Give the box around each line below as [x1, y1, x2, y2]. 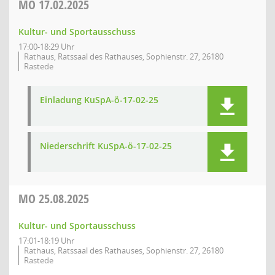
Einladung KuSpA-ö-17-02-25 [40, 94, 158, 106]
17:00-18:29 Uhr [18, 41, 74, 52]
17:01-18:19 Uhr [18, 235, 74, 246]
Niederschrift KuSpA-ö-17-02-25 [40, 140, 172, 152]
